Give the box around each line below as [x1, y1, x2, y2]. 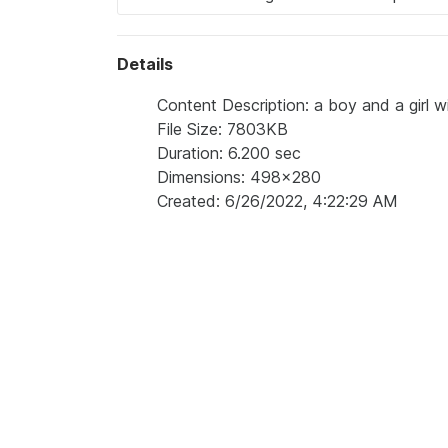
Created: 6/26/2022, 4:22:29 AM [157, 191, 398, 211]
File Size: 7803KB [157, 119, 288, 139]
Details [117, 54, 173, 74]
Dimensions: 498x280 [157, 167, 321, 187]
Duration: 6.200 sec [157, 143, 301, 163]
